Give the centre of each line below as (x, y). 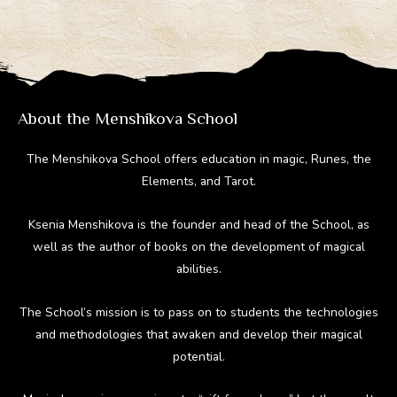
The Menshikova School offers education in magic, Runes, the (198, 159)
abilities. (198, 269)
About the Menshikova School (128, 118)
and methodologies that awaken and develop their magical (198, 334)
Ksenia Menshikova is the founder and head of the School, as (198, 224)
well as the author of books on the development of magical (198, 246)
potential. (198, 356)
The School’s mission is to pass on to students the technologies (198, 312)
